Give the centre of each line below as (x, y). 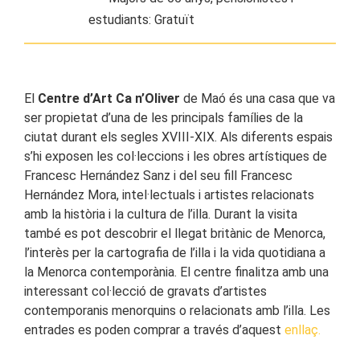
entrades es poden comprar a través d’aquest (154, 330)
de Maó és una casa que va (258, 99)
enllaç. (303, 330)
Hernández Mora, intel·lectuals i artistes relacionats (169, 195)
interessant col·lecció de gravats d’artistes (145, 292)
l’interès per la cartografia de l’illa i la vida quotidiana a (175, 253)
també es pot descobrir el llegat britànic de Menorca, (175, 234)
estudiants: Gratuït (141, 20)
